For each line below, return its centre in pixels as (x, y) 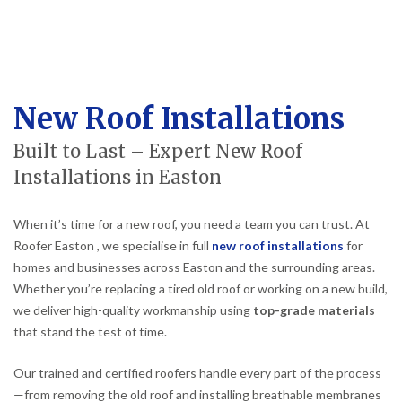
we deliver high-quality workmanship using (133, 310)
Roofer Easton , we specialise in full (113, 246)
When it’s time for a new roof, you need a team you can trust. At (192, 224)
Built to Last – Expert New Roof (158, 152)
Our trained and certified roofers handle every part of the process (197, 373)
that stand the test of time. (90, 332)
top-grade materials (314, 310)
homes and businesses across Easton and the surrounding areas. (194, 267)
